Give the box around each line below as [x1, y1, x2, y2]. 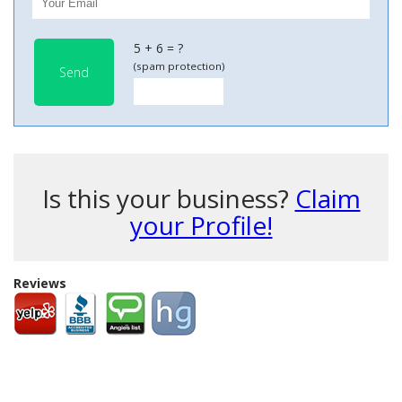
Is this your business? [41, 181, 295, 215]
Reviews [13, 275, 66, 292]
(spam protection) [134, 59, 225, 73]
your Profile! [129, 208, 273, 242]
